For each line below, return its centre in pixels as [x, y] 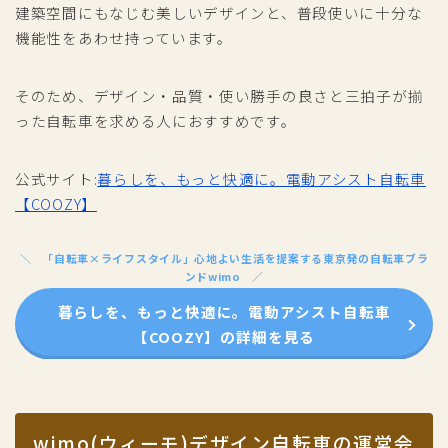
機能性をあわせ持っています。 [124, 37]
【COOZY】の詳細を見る [224, 336]
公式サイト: [56, 178]
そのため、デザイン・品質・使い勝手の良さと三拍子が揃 [219, 95]
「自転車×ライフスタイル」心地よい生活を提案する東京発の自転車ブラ [235, 257]
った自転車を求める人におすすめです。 [156, 120]
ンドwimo [212, 275]
